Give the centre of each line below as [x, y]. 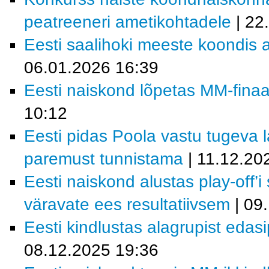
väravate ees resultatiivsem [127, 204]
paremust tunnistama [104, 159]
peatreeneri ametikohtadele [128, 22]
